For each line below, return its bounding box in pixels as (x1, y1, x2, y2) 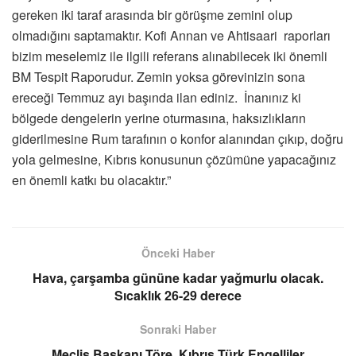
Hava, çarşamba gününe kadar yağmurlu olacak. (33, 268, 323, 287)
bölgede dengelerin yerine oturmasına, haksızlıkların (12, 108, 306, 127)
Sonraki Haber (140, 320, 216, 337)
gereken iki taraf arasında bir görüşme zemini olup (12, 5, 292, 24)
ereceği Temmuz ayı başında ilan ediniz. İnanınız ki (12, 87, 301, 106)
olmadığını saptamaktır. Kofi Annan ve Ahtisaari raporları (12, 25, 331, 44)
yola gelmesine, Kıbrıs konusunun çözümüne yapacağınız (12, 149, 336, 168)
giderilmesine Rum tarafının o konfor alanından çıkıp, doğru (12, 129, 343, 148)
